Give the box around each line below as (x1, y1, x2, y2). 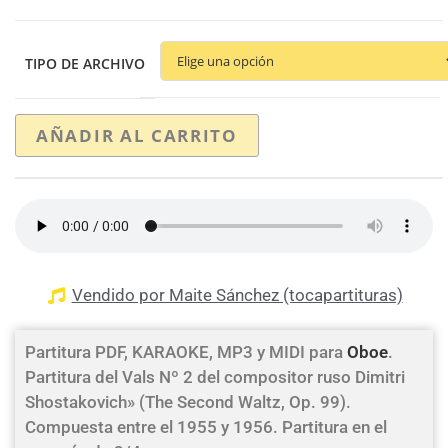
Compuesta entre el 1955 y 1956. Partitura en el (25, 417, 387, 437)
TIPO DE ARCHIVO (25, 54, 145, 73)
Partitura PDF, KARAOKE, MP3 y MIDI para (25, 342, 347, 362)
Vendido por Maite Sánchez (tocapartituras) (71, 285, 403, 305)
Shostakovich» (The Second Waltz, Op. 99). (25, 392, 351, 412)
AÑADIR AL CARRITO (36, 124, 238, 147)
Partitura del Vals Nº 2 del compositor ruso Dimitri (25, 367, 405, 387)
